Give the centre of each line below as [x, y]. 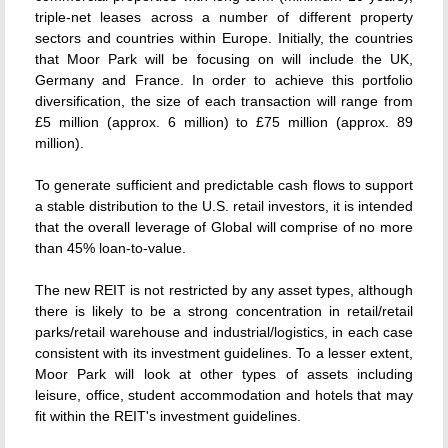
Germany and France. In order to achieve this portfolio [224, 80]
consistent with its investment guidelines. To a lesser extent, [224, 353]
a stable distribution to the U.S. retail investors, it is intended [224, 206]
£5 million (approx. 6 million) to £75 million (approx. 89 [224, 122]
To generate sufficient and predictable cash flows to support [224, 185]
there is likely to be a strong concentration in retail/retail [224, 311]
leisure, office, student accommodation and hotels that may [224, 395]
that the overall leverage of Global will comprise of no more [224, 227]
